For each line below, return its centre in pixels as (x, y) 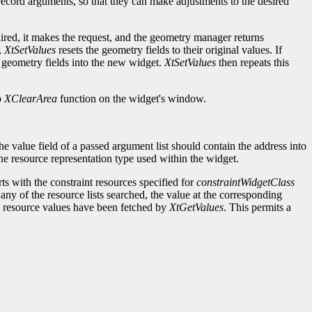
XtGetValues (196, 208)
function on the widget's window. (132, 99)
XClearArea (31, 99)
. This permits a (257, 208)
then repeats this (252, 63)
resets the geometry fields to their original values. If (169, 50)
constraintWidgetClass (245, 182)
